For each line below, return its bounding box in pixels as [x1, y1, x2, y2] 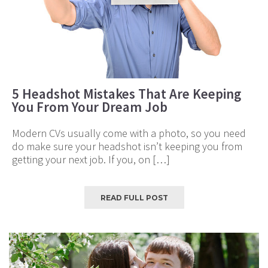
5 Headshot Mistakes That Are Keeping [12, 85, 241, 103]
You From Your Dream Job [12, 98, 167, 116]
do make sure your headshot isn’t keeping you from [12, 139, 242, 154]
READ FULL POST [100, 193, 168, 203]
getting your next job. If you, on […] [12, 153, 170, 167]
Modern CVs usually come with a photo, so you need [12, 126, 246, 141]
